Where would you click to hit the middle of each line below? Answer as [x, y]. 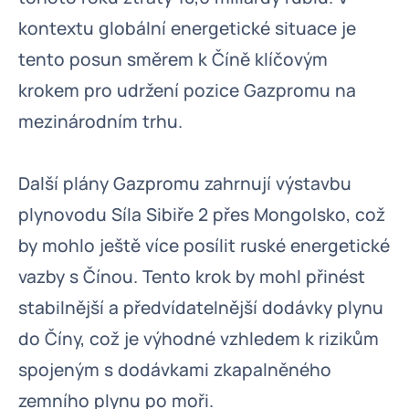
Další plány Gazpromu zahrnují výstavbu [185, 184]
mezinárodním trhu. [100, 121]
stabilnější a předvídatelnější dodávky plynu [201, 308]
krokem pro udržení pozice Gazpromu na [187, 90]
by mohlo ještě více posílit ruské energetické [204, 246]
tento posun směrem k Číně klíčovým [173, 59]
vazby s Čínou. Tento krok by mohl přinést [192, 277]
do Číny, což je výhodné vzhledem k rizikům [199, 339]
